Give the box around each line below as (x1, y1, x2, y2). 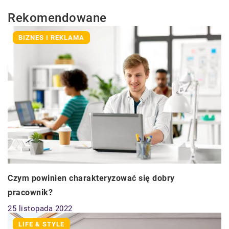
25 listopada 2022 (8, 204, 73, 214)
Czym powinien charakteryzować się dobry (8, 173, 175, 184)
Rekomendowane (8, 11, 107, 26)
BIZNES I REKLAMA (18, 34, 84, 42)
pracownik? (8, 188, 53, 198)
